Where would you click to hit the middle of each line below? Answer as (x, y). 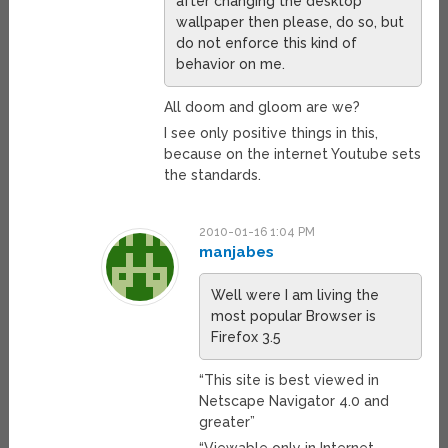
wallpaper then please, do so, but (289, 22)
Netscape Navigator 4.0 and (294, 401)
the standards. (212, 175)
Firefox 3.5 (246, 337)
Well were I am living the (295, 295)
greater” (227, 422)
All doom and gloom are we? (261, 107)
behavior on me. (230, 64)
